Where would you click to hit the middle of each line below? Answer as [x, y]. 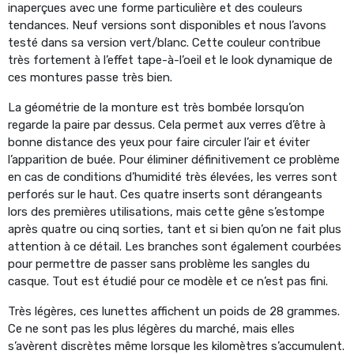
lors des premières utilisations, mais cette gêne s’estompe [166, 211]
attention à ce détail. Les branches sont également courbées [175, 246]
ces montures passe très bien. [90, 77]
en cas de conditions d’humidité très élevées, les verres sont [173, 177]
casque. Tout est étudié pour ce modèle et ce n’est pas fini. [168, 281]
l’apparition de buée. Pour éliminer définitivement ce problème [174, 159]
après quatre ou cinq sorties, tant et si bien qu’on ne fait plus [175, 229]
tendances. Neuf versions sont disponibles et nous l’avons [167, 25]
